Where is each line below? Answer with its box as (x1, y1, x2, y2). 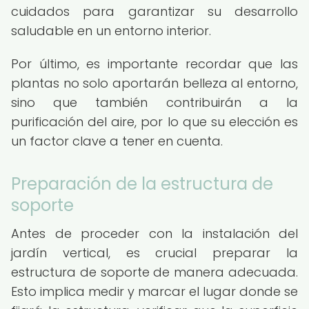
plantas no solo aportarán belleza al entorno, (11, 74, 298, 92)
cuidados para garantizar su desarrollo (11, 3, 298, 20)
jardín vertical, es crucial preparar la (11, 244, 298, 261)
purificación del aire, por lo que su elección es (11, 113, 298, 130)
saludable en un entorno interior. (11, 22, 211, 39)
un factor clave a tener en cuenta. (11, 132, 223, 150)
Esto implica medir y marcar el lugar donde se (11, 283, 298, 300)
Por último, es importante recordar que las (11, 55, 298, 72)
